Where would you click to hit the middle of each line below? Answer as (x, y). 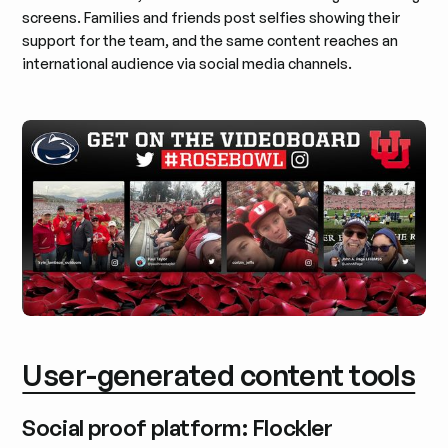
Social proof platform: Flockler (177, 426)
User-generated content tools (219, 375)
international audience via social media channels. (187, 64)
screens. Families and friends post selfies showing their (211, 18)
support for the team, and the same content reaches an (210, 41)
